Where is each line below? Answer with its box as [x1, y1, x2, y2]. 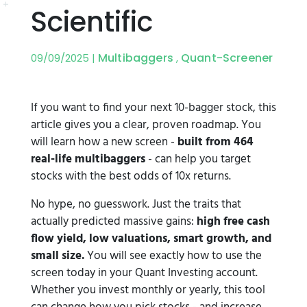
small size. [31, 247, 84, 265]
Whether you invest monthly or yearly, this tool [31, 281, 265, 299]
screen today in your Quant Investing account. [31, 264, 258, 282]
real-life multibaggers [31, 150, 145, 169]
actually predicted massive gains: [31, 212, 194, 231]
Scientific [31, 3, 153, 41]
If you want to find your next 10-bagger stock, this [31, 99, 276, 117]
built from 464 [177, 133, 254, 151]
